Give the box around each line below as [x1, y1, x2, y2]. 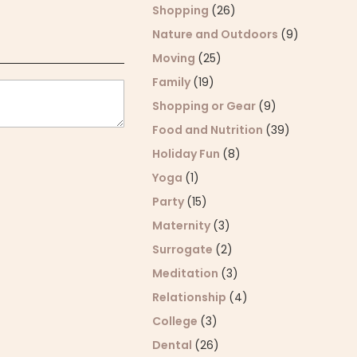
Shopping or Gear [152, 98, 259, 114]
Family [152, 74, 194, 90]
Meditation [152, 265, 222, 281]
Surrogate [152, 241, 216, 257]
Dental [152, 337, 195, 353]
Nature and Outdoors [152, 26, 281, 42]
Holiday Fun [152, 146, 223, 162]
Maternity [152, 218, 214, 233]
